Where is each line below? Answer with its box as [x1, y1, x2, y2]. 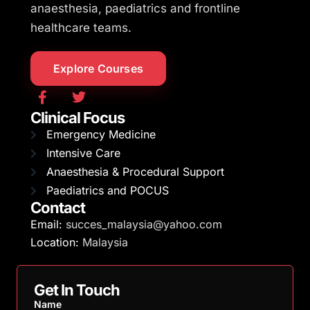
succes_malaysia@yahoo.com [66, 217, 222, 232]
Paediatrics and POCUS [46, 183, 169, 198]
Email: [30, 217, 62, 232]
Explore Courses [53, 62, 143, 76]
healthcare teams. [30, 21, 131, 35]
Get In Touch [34, 281, 120, 300]
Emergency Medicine [46, 127, 156, 142]
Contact [30, 199, 85, 217]
